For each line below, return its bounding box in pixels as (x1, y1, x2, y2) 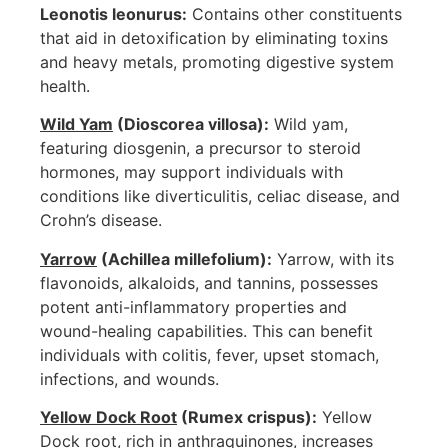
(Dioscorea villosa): (113, 114, 269, 135)
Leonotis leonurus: (40, 3, 187, 24)
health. (40, 75, 90, 96)
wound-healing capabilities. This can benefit (40, 320, 373, 341)
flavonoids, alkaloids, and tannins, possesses (40, 272, 378, 293)
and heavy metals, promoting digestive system (40, 51, 394, 72)
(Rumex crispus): (177, 407, 317, 428)
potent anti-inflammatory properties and (40, 296, 347, 317)
